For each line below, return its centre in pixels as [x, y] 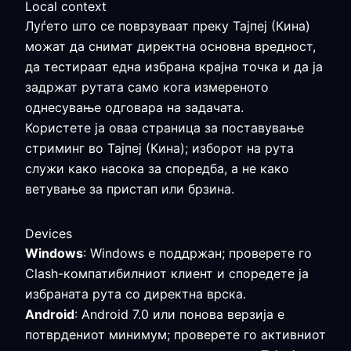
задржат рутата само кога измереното [147, 87]
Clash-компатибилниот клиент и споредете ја [167, 273]
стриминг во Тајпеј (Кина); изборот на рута [159, 148]
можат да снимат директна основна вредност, [170, 46]
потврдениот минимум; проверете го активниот [175, 335]
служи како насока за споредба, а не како [157, 168]
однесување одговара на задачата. [134, 107]
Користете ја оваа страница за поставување [165, 128]
